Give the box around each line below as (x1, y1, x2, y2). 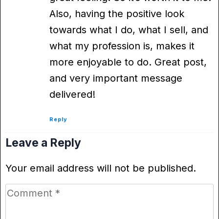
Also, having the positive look (49, 8, 184, 20)
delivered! (49, 88, 95, 101)
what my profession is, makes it (49, 40, 195, 52)
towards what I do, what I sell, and (49, 24, 208, 36)
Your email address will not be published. (5, 162, 196, 175)
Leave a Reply (5, 136, 81, 150)
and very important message (49, 72, 182, 85)
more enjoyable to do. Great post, (49, 56, 207, 68)
